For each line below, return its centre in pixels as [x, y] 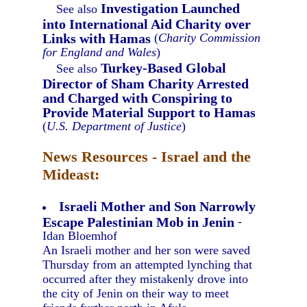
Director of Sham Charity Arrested [146, 83]
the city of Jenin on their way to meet [136, 293]
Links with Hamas [97, 38]
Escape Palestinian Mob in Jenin [139, 221]
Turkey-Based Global [164, 68]
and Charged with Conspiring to [138, 97]
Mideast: [71, 174]
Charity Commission [210, 38]
